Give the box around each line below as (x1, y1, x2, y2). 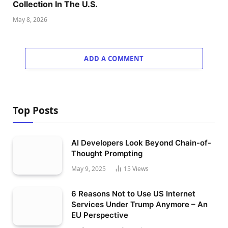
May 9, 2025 (71, 164, 106, 174)
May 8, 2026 (13, 15, 47, 24)
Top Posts (13, 104, 58, 118)
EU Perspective (71, 210, 128, 220)
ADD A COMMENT (84, 54, 144, 64)
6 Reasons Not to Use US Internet (71, 188, 195, 198)
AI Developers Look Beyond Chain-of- (71, 138, 211, 148)
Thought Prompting (71, 149, 142, 159)
